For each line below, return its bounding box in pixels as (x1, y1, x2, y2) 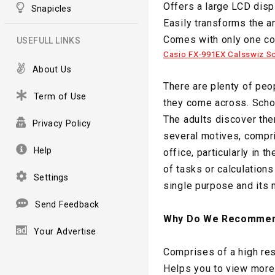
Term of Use (34, 91, 87, 101)
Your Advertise (34, 226, 96, 236)
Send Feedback (35, 199, 99, 209)
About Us (32, 64, 71, 74)
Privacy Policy (32, 118, 91, 128)
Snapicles (31, 3, 72, 14)
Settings (34, 172, 69, 182)
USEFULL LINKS (17, 35, 81, 45)
